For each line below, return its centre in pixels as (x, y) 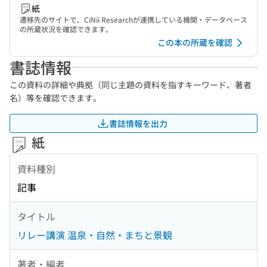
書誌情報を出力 (138, 123)
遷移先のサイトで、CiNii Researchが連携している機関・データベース (133, 19)
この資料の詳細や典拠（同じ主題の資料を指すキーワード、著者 (131, 85)
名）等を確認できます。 (55, 98)
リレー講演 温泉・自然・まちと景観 (95, 235)
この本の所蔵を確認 (195, 42)
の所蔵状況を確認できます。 (66, 29)
